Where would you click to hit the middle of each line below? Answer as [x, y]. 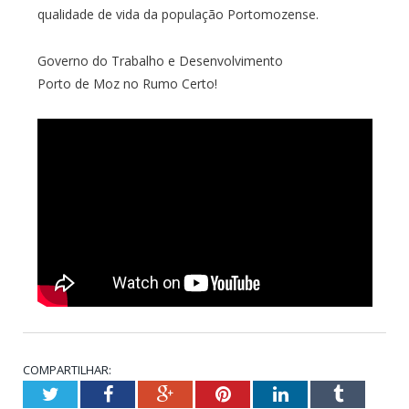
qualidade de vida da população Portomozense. [178, 14]
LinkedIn [321, 393]
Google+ [205, 393]
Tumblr [369, 393]
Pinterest [262, 393]
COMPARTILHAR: [67, 369]
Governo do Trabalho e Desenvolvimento [160, 60]
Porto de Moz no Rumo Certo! [127, 83]
